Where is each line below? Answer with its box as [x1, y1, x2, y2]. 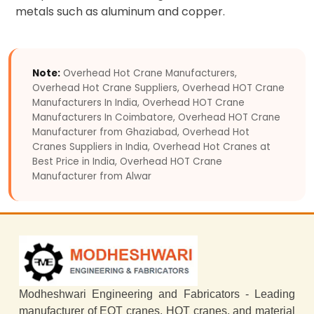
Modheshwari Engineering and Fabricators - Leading [19, 288, 295, 301]
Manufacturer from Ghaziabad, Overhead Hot [32, 125, 250, 139]
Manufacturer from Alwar [32, 169, 151, 183]
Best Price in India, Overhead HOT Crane [32, 154, 222, 168]
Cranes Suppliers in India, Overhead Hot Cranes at [32, 139, 271, 153]
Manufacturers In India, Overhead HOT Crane [32, 95, 245, 109]
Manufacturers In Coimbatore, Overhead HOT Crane [32, 110, 280, 124]
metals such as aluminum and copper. [15, 3, 225, 20]
